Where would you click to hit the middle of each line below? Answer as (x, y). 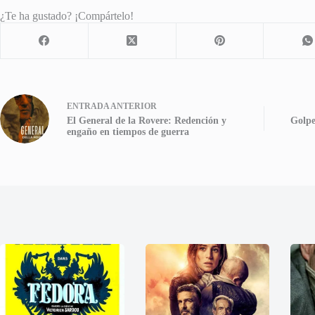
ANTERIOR (133, 107)
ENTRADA (88, 107)
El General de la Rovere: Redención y (147, 121)
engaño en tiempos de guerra (128, 132)
